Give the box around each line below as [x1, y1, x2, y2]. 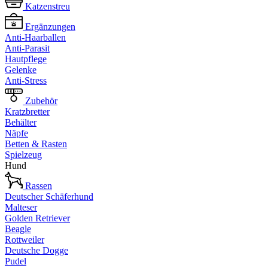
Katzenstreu [25, 1, 70, 11]
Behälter [5, 117, 36, 127]
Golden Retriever [5, 213, 70, 223]
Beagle [5, 224, 31, 234]
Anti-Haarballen [5, 32, 66, 42]
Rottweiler [5, 234, 44, 245]
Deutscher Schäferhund [5, 191, 93, 202]
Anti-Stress [5, 75, 47, 86]
